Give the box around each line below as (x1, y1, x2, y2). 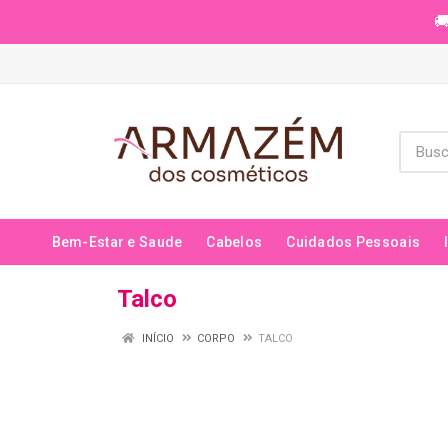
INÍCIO (139, 332, 174, 345)
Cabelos (206, 234, 263, 250)
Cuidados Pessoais (286, 234, 421, 250)
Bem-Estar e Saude (51, 234, 183, 250)
